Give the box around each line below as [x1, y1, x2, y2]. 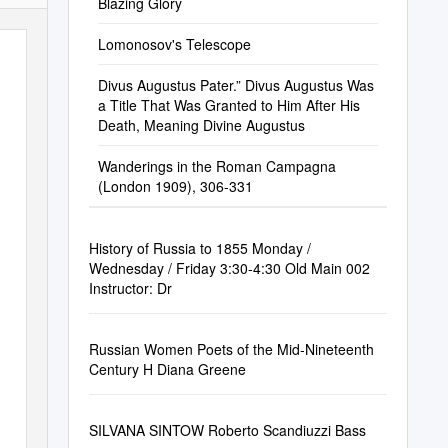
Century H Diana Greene [88, 359, 246, 379]
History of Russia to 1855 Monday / [88, 238, 311, 258]
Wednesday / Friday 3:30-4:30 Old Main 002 [88, 258, 370, 278]
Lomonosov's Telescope [97, 34, 251, 54]
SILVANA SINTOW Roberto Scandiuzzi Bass [88, 420, 366, 440]
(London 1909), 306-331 [97, 176, 253, 196]
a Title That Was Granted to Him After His [97, 95, 360, 115]
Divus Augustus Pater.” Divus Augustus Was [97, 75, 374, 95]
